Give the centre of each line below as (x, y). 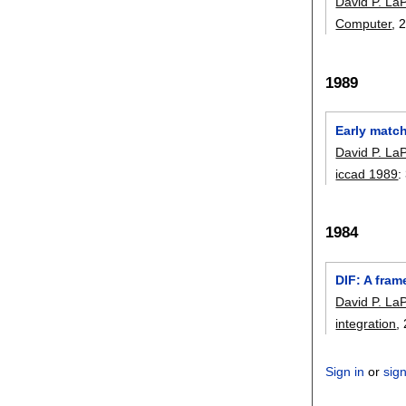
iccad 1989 (367, 174)
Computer (364, 24)
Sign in (345, 371)
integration (366, 323)
